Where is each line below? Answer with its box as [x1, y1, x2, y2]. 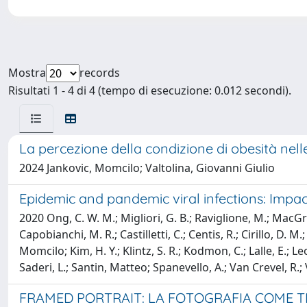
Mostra [8, 65, 46, 80]
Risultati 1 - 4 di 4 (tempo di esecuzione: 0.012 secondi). [8, 83, 291, 98]
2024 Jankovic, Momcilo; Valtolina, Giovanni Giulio [19, 160, 275, 175]
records [79, 65, 120, 80]
